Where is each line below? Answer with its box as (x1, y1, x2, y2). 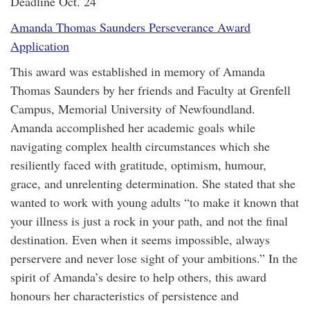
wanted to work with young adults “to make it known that (10, 194, 299, 210)
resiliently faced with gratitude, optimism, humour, (10, 156, 266, 173)
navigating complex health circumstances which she (10, 138, 270, 154)
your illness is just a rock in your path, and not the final (10, 212, 288, 229)
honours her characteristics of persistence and (10, 287, 239, 304)
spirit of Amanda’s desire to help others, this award (10, 268, 266, 285)
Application (10, 37, 69, 54)
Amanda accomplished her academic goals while (10, 119, 255, 136)
